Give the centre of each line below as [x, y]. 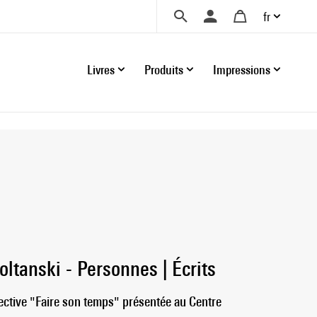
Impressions [242, 69]
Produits [164, 69]
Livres [101, 69]
